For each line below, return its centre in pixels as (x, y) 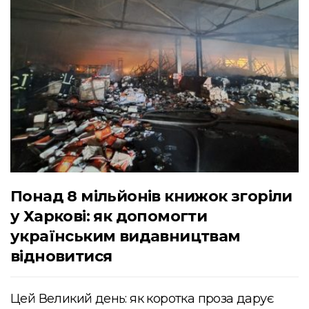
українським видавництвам (126, 237)
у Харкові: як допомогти (109, 217)
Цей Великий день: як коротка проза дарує (142, 299)
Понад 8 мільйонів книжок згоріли (151, 197)
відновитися (61, 257)
